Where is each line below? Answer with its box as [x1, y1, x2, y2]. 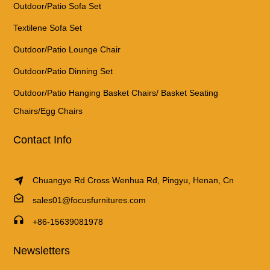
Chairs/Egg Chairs [13, 105, 83, 116]
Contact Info [13, 133, 72, 146]
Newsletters [13, 244, 71, 257]
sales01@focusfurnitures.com [33, 195, 146, 205]
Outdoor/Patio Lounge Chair [13, 44, 121, 54]
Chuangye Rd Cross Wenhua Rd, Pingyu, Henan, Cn [33, 175, 234, 185]
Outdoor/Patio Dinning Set [13, 66, 113, 76]
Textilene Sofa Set [13, 22, 83, 33]
